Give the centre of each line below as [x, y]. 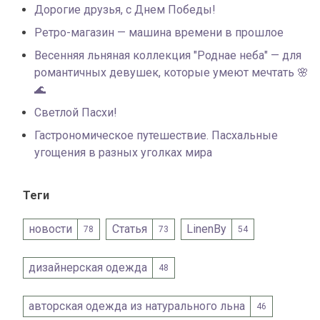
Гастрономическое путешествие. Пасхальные [156, 136]
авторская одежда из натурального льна [137, 306]
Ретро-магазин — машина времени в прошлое [159, 33]
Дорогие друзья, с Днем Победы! [125, 10]
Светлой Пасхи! [76, 113]
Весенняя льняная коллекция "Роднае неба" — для [168, 56]
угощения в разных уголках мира [123, 153]
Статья [129, 229]
